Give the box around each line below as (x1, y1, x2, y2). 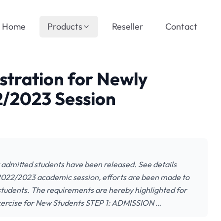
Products (47, 21, 82, 32)
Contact (165, 21, 197, 32)
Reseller (112, 21, 144, 32)
